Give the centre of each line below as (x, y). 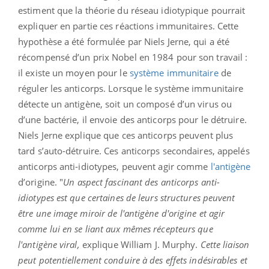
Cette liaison (225, 245)
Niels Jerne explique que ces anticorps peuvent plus (126, 135)
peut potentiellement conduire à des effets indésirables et (133, 260)
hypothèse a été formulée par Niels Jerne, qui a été (124, 42)
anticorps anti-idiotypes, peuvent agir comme (114, 167)
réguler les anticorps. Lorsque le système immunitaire (131, 89)
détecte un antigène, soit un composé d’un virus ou (125, 104)
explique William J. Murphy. (140, 245)
